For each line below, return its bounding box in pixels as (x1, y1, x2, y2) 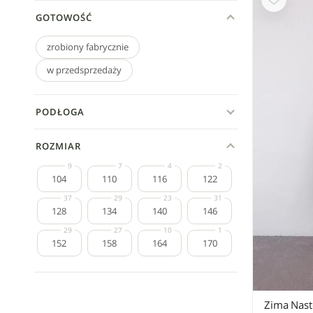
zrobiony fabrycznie (47, 41, 129, 53)
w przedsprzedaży (47, 64, 122, 76)
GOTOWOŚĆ (36, 11, 92, 24)
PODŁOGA (36, 105, 85, 118)
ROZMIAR (36, 140, 81, 152)
